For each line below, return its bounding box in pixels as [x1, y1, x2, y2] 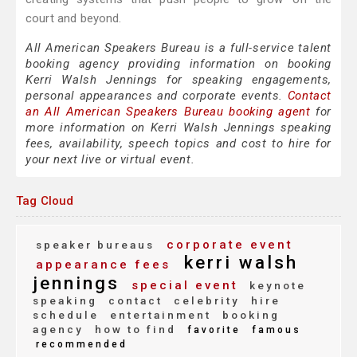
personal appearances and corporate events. [25, 88, 288, 104]
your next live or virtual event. [25, 152, 195, 167]
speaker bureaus [36, 238, 155, 252]
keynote [245, 279, 306, 292]
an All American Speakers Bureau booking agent [25, 104, 311, 120]
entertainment [105, 308, 211, 322]
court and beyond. [25, 11, 122, 26]
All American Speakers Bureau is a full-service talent [25, 41, 331, 56]
